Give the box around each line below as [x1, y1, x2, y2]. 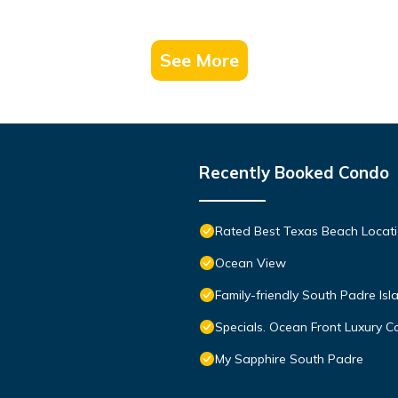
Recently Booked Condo [199, 161, 389, 183]
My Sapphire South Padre [215, 350, 363, 367]
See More [159, 48, 239, 71]
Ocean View [215, 254, 286, 271]
